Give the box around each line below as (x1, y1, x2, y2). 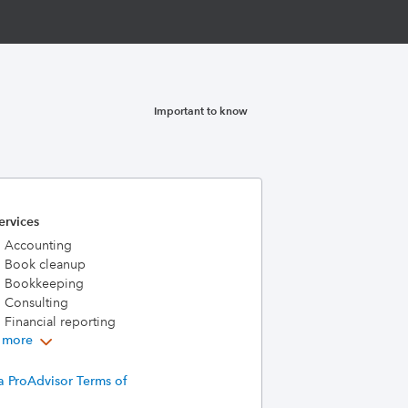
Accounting (4, 237, 72, 253)
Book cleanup (4, 256, 86, 272)
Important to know (154, 104, 248, 117)
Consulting (4, 294, 68, 311)
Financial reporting (4, 313, 116, 330)
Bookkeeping (4, 275, 84, 291)
